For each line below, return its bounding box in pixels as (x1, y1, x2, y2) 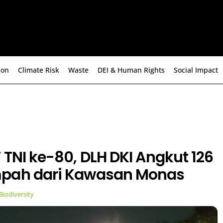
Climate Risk (18, 65, 59, 75)
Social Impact (174, 65, 218, 75)
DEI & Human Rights (98, 65, 165, 75)
